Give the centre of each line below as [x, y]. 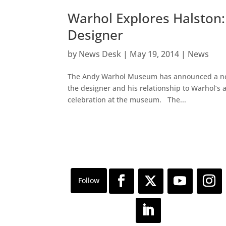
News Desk [100, 54]
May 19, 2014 [155, 54]
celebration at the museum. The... [127, 100]
